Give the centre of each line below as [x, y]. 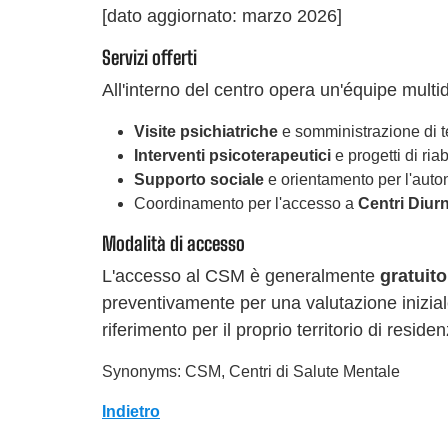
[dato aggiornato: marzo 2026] [222, 15]
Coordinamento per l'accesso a [246, 203]
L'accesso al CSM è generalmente [241, 275]
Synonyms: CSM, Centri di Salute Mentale [251, 371]
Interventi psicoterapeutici [232, 155]
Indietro [131, 411]
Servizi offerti [149, 57]
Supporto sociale [199, 179]
